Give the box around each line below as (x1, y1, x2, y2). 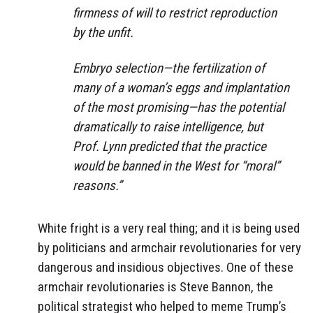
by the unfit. (73, 24, 133, 41)
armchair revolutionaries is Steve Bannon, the (38, 278, 273, 295)
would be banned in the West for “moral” (73, 157, 279, 174)
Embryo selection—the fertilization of (73, 59, 265, 76)
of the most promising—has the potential (73, 99, 284, 115)
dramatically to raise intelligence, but (73, 118, 263, 135)
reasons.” (73, 177, 122, 194)
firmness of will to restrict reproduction (73, 5, 277, 22)
